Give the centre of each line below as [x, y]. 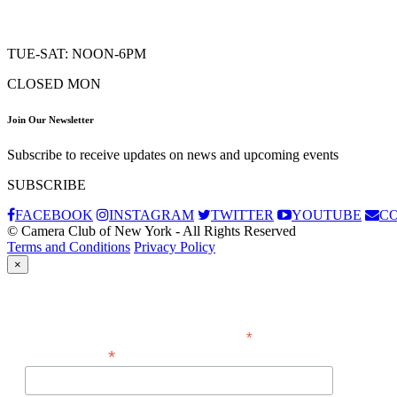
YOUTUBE [327, 214]
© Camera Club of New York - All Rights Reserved [152, 230]
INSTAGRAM [152, 214]
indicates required [292, 335]
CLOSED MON [54, 83]
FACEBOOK [54, 214]
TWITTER [242, 214]
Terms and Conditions [69, 246]
